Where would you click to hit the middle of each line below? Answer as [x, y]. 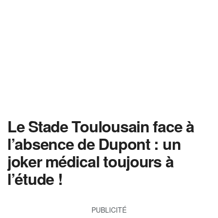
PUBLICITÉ [109, 209]
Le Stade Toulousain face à [101, 126]
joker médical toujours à [91, 161]
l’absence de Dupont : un [94, 144]
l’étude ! [35, 179]
